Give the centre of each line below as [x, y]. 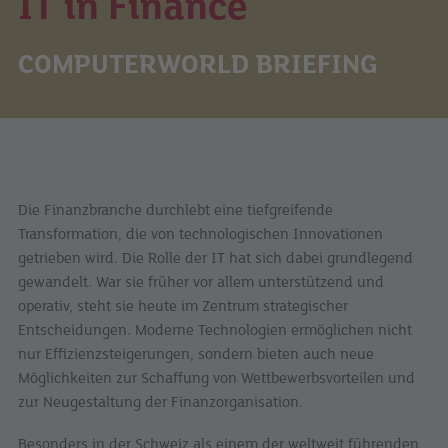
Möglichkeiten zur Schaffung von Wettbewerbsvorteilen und [216, 378]
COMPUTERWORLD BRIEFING [198, 65]
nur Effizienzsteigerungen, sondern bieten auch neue [196, 354]
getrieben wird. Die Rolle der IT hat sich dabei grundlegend [215, 258]
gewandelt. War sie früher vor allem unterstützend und [201, 282]
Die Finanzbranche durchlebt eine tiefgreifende [175, 210]
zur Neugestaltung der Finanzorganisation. [160, 402]
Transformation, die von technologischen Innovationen [200, 234]
